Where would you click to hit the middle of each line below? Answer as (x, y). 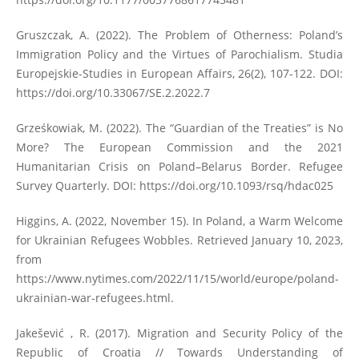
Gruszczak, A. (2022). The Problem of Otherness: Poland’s (179, 34)
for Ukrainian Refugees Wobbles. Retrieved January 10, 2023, (179, 240)
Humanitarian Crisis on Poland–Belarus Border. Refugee (179, 166)
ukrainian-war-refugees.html (93, 297)
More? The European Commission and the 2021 (179, 147)
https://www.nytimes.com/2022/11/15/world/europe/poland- (177, 278)
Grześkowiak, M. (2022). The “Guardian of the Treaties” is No (179, 127)
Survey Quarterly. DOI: (77, 185)
